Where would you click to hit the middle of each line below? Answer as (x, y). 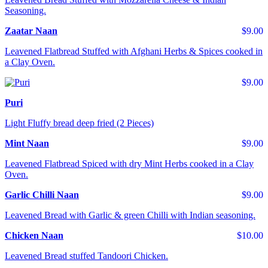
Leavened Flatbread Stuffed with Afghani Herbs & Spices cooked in (134, 51)
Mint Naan (27, 144)
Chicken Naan (34, 236)
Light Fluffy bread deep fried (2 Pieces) (79, 123)
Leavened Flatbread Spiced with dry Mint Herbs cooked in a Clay (129, 164)
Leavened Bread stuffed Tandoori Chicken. (86, 256)
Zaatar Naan (31, 31)
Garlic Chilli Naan (42, 195)
